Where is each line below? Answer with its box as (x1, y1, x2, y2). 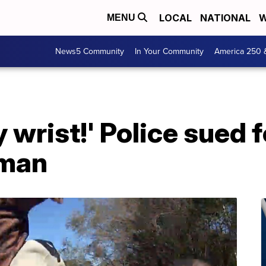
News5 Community (55, 45, 124, 58)
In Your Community (135, 45, 204, 58)
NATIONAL (200, 12, 251, 24)
